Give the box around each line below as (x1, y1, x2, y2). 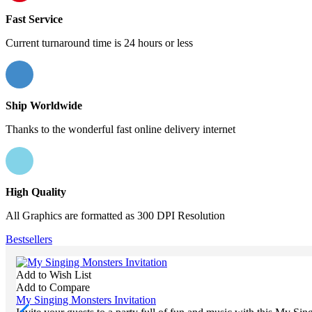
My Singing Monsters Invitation (16, 294, 156, 306)
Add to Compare (16, 281, 90, 293)
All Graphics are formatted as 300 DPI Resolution (6, 210, 225, 221)
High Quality (6, 186, 66, 198)
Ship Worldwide (6, 100, 82, 111)
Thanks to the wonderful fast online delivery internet (6, 123, 235, 135)
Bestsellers (6, 233, 52, 245)
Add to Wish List (16, 269, 91, 281)
